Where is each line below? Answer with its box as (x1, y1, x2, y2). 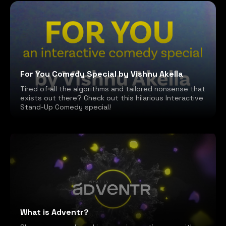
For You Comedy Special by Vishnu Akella (20, 68, 183, 79)
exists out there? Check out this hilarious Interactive (20, 93, 203, 102)
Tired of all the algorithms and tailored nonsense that (20, 84, 205, 93)
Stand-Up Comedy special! (20, 102, 111, 111)
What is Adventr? (20, 207, 89, 218)
